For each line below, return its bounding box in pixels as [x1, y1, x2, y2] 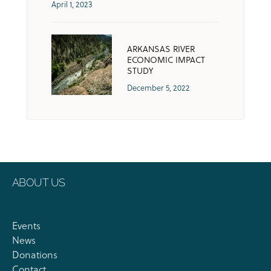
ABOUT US [12, 175, 65, 189]
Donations [12, 247, 57, 261]
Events [12, 218, 41, 232]
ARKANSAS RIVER [127, 42, 195, 55]
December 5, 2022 [127, 82, 190, 93]
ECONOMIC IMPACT [127, 53, 205, 66]
